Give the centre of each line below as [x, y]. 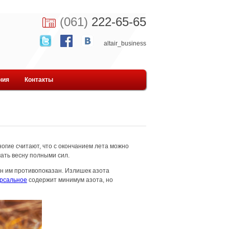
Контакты [39, 80]
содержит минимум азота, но [70, 180]
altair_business [121, 43]
